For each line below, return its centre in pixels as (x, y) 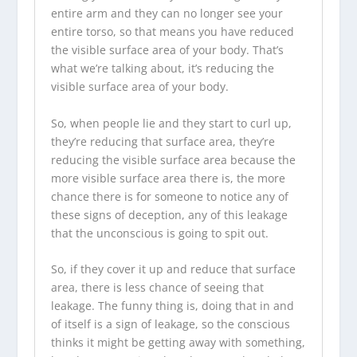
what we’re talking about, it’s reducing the (162, 69)
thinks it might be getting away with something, (178, 342)
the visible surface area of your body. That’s (167, 50)
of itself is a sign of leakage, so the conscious (170, 324)
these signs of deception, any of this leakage (169, 214)
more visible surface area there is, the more (168, 178)
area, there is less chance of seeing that (157, 287)
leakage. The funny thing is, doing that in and (172, 305)
